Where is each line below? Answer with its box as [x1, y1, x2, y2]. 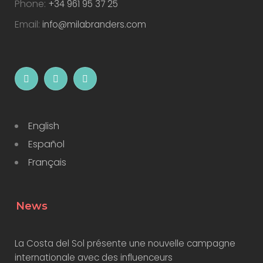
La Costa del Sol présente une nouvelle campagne [15, 237, 235, 249]
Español [28, 137, 65, 151]
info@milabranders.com [42, 18, 146, 31]
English [28, 119, 59, 133]
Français [28, 155, 66, 169]
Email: [15, 17, 42, 31]
